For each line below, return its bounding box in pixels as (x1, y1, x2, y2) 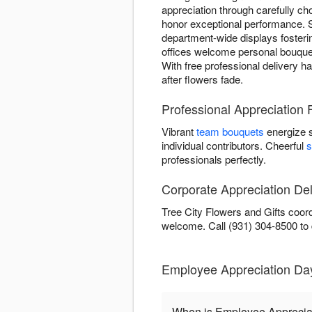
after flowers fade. (162, 72, 243, 87)
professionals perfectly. (162, 152, 266, 167)
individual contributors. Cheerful (162, 138, 306, 153)
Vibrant (162, 124, 196, 139)
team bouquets (196, 124, 264, 139)
